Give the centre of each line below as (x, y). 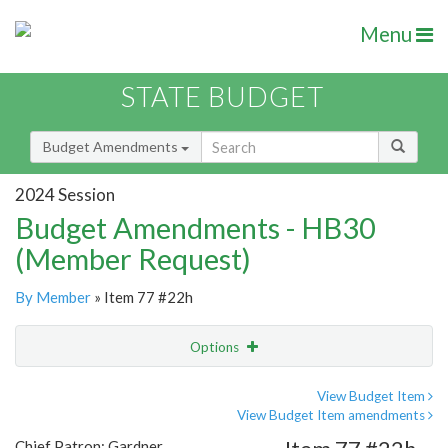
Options (216, 347)
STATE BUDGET (222, 97)
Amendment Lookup (83, 430)
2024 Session (65, 194)
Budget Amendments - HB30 (195, 228)
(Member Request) (133, 259)
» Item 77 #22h (142, 297)
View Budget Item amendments (332, 415)
